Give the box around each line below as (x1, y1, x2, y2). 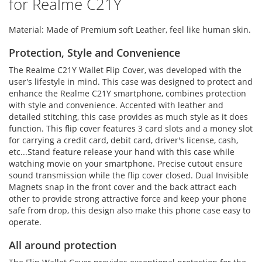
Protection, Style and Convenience (9, 46, 180, 60)
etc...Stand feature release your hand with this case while (9, 146, 235, 157)
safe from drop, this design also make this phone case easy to (9, 205, 250, 216)
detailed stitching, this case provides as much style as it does (9, 111, 248, 122)
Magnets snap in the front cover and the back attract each (9, 181, 237, 192)
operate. (9, 216, 42, 227)
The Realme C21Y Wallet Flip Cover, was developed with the (9, 64, 242, 75)
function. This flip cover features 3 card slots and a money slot (9, 123, 253, 134)
